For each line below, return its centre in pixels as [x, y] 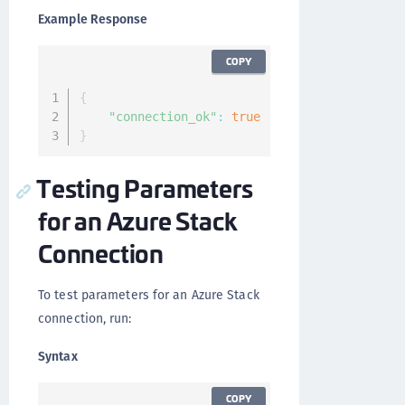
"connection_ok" [162, 117]
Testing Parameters [145, 187]
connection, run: [85, 318]
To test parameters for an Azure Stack [149, 295]
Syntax [58, 356]
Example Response [93, 19]
